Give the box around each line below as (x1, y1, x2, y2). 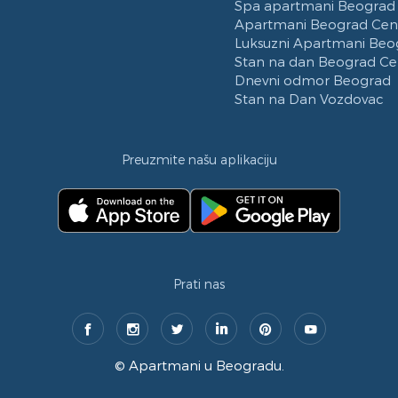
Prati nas (173, 276, 225, 292)
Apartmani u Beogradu (128, 356, 282, 373)
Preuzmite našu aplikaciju (121, 152, 277, 168)
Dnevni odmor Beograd (235, 72, 391, 89)
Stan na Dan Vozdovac (235, 91, 384, 107)
